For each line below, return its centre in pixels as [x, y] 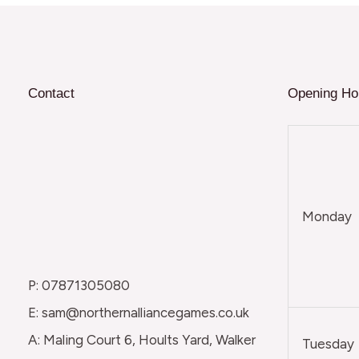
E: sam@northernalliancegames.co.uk [139, 313]
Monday [327, 217]
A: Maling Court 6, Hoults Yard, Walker [142, 340]
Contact [51, 93]
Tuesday [328, 344]
